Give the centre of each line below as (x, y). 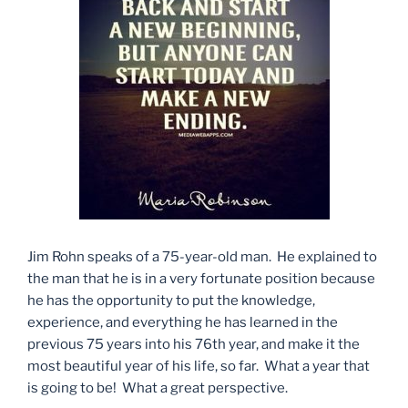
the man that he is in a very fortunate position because (201, 279)
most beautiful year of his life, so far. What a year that (199, 367)
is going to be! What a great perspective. (158, 388)
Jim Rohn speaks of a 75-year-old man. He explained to (202, 257)
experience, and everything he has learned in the (183, 323)
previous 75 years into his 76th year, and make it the (194, 345)
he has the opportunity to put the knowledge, (171, 301)
